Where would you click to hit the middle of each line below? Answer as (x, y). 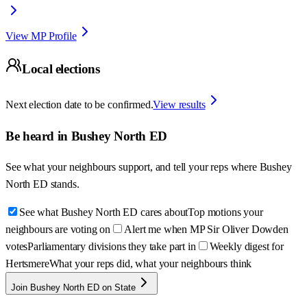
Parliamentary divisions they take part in (112, 247)
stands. (65, 184)
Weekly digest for (246, 247)
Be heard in (38, 136)
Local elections (61, 69)
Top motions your (225, 212)
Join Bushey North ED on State (73, 288)
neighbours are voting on (58, 230)
